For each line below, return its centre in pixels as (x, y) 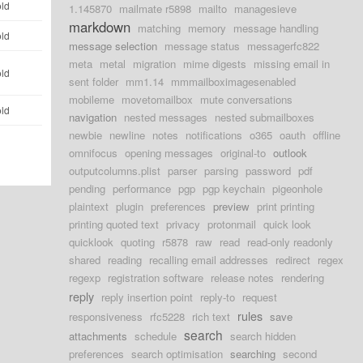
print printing (286, 206)
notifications (214, 135)
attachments (98, 336)
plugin (130, 206)
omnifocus (94, 153)
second (300, 354)
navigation (93, 117)
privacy (184, 224)
